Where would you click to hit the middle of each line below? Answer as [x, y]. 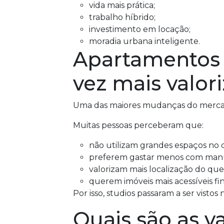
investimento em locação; [140, 29]
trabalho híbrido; [122, 17]
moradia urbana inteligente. [144, 41]
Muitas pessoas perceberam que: [138, 125]
